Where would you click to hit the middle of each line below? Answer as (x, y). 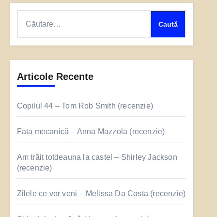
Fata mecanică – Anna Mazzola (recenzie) (91, 132)
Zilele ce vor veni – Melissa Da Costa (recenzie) (101, 194)
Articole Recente (55, 77)
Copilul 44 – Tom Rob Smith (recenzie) (85, 106)
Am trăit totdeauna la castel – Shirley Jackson (97, 157)
